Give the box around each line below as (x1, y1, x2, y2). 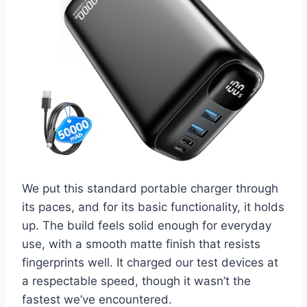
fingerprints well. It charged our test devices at (22, 256, 278, 270)
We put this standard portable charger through (22, 182, 278, 196)
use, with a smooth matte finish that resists (22, 237, 260, 251)
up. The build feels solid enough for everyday (22, 219, 271, 233)
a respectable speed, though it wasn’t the (22, 274, 251, 288)
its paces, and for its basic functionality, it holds (22, 200, 284, 214)
